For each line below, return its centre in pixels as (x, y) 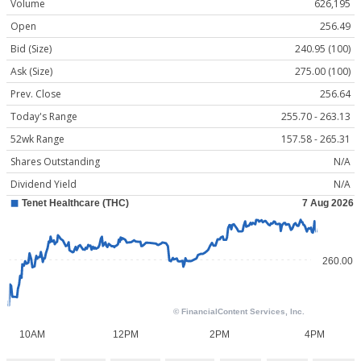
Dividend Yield (44, 185)
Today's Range (44, 117)
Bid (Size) (31, 49)
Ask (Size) (31, 72)
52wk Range (37, 139)
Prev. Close (36, 94)
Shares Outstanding (55, 162)
